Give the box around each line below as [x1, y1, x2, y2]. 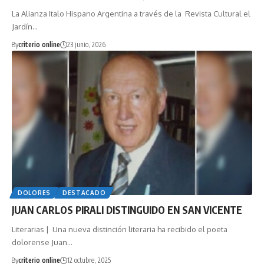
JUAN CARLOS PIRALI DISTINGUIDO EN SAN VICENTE [12, 203, 242, 216]
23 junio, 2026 [67, 39, 105, 49]
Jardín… [12, 21, 38, 31]
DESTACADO [62, 189, 106, 196]
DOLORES [18, 189, 51, 196]
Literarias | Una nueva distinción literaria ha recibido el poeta [12, 224, 227, 234]
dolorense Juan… [12, 237, 72, 247]
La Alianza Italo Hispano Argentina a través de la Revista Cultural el [12, 8, 250, 18]
